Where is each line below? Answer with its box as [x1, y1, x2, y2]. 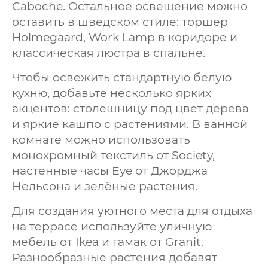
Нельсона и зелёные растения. [12, 179, 197, 193]
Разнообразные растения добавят [12, 250, 217, 264]
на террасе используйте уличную [12, 219, 212, 233]
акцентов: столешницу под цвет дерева [12, 101, 249, 115]
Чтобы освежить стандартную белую [12, 70, 232, 84]
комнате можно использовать [12, 132, 190, 147]
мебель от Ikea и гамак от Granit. [12, 234, 203, 249]
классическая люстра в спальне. [12, 45, 205, 60]
